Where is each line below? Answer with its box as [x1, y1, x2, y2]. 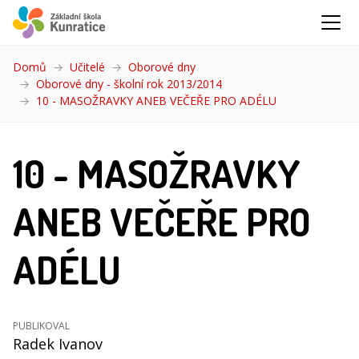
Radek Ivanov [13, 334, 103, 353]
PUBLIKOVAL [13, 319, 70, 333]
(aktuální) [276, 93, 324, 108]
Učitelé [70, 59, 105, 75]
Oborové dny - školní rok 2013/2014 [36, 76, 222, 91]
